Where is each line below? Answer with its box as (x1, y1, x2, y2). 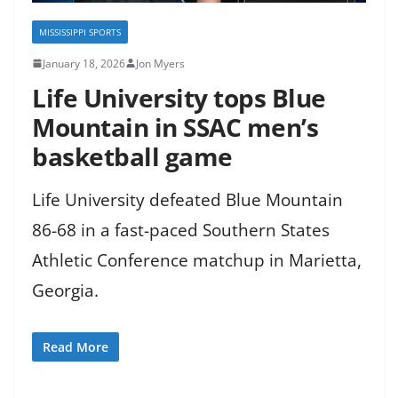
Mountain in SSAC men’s (32, 109, 318, 144)
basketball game (32, 139, 233, 173)
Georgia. (32, 278, 99, 302)
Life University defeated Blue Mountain (32, 187, 343, 211)
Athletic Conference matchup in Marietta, (32, 248, 362, 272)
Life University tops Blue (32, 80, 326, 115)
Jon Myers (136, 55, 185, 71)
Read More (43, 338, 108, 356)
